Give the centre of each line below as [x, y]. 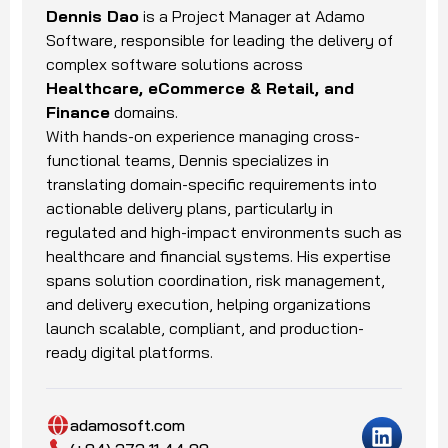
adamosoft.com [127, 424]
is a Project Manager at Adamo [252, 15]
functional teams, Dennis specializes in [187, 159]
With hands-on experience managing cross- [203, 135]
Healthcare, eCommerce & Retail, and [200, 87]
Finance [78, 111]
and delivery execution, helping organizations [208, 303]
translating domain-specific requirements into [211, 183]
